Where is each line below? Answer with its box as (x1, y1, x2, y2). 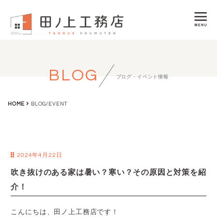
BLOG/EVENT (30, 101, 68, 107)
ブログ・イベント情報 (116, 75, 169, 79)
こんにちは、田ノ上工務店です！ (11, 208, 119, 216)
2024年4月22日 (15, 152, 62, 158)
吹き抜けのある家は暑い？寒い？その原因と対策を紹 (11, 168, 206, 176)
